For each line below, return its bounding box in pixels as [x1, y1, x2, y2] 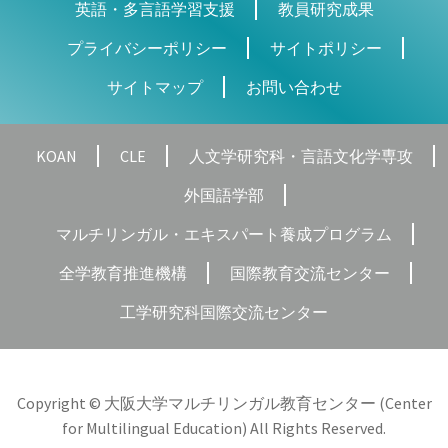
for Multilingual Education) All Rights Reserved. [62, 417, 386, 438]
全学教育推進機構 [58, 262, 187, 283]
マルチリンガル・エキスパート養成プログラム [56, 223, 392, 244]
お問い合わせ [245, 76, 342, 97]
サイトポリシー [269, 37, 382, 58]
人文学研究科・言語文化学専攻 [188, 145, 413, 166]
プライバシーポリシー [66, 37, 227, 58]
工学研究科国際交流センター [120, 301, 328, 322]
